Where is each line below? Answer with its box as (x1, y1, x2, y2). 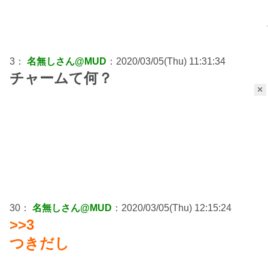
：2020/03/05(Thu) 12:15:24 (112, 203, 232, 214)
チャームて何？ (10, 70, 112, 87)
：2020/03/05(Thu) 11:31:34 (106, 56, 226, 67)
